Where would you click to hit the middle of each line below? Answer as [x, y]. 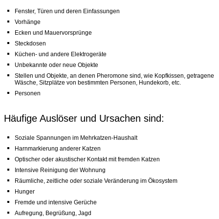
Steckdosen [30, 44]
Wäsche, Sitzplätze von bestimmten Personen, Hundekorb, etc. [98, 83]
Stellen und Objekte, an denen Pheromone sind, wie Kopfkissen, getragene [114, 76]
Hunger [25, 192]
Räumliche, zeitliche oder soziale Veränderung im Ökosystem [96, 181]
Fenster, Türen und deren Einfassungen [67, 11]
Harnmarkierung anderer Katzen [58, 149]
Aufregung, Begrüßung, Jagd [53, 213]
